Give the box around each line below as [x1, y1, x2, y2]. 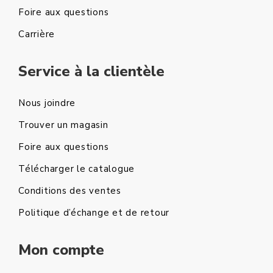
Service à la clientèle [18, 62, 165, 82]
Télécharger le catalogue [18, 163, 135, 175]
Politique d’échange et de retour [18, 207, 169, 219]
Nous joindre [18, 97, 76, 110]
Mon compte [18, 240, 104, 260]
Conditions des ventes [18, 185, 121, 197]
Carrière [18, 28, 55, 41]
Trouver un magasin [18, 119, 108, 132]
